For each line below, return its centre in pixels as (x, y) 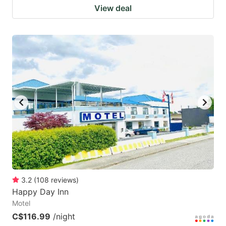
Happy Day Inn (40, 191)
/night (64, 216)
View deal (113, 8)
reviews (64, 180)
